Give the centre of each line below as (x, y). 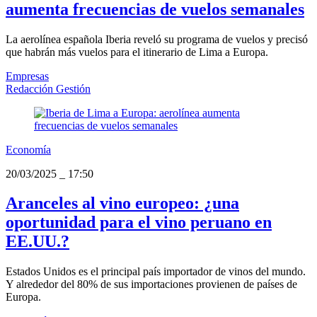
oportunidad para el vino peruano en (139, 223)
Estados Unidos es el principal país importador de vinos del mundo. (156, 272)
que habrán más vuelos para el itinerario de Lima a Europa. (137, 52)
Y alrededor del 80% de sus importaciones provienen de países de (151, 284)
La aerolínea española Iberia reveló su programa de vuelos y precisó (157, 39)
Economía (28, 149)
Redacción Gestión (48, 88)
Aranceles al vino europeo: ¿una (122, 203)
